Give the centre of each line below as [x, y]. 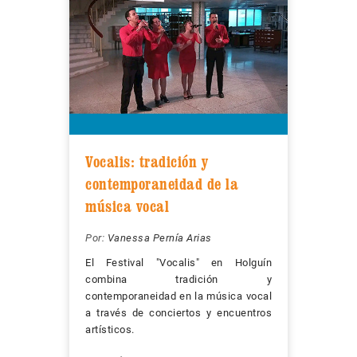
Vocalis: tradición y [147, 162]
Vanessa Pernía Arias [159, 238]
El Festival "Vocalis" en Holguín [178, 263]
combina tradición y [178, 280]
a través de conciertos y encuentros [178, 313]
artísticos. [110, 330]
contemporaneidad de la [162, 184]
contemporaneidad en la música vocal [178, 296]
